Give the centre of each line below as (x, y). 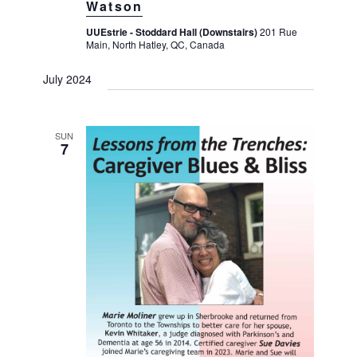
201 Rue (278, 31)
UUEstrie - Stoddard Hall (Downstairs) (173, 31)
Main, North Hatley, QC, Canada (155, 44)
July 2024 (67, 78)
